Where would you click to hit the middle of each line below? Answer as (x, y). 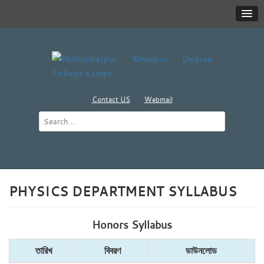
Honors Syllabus (132, 225)
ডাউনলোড (201, 250)
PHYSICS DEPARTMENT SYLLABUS (123, 191)
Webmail (158, 99)
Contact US (111, 99)
